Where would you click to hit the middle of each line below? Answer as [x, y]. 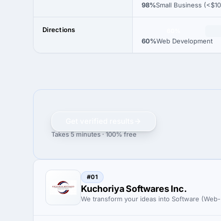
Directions [59, 30]
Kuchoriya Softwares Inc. [134, 189]
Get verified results [100, 121]
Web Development [184, 41]
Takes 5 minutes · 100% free [94, 134]
